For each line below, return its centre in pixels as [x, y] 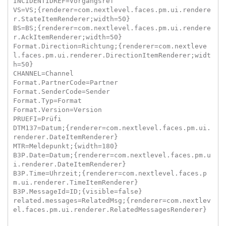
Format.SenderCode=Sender [61, 91]
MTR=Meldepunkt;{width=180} [65, 146]
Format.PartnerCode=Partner [65, 82]
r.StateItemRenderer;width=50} [71, 19]
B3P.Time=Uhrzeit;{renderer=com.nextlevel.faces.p [110, 173]
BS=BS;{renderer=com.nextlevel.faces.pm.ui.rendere [112, 28]
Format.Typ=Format [47, 100]
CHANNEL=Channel [43, 73]
